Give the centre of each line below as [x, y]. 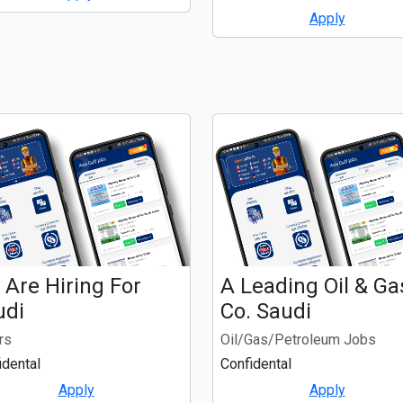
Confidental [256, 363]
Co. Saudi [266, 311]
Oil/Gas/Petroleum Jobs [298, 339]
